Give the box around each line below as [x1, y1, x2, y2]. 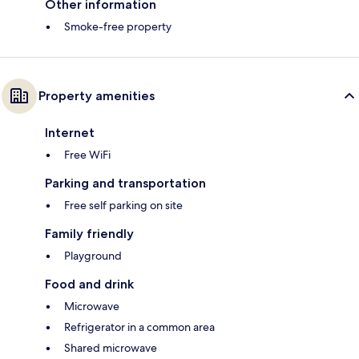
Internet [45, 125, 95, 141]
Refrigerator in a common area [64, 320, 215, 335]
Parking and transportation [45, 175, 206, 192]
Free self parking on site [64, 198, 183, 213]
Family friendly [45, 226, 134, 242]
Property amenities [38, 88, 155, 104]
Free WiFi [64, 147, 111, 163]
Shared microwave [64, 341, 157, 356]
